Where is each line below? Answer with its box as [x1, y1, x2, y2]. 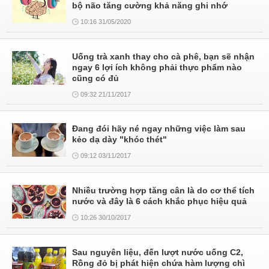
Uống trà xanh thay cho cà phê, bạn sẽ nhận [72, 52, 255, 61]
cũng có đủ [72, 73, 119, 83]
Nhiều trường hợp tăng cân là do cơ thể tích [72, 186, 255, 195]
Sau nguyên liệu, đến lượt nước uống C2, [72, 247, 243, 257]
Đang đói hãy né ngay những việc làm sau [72, 124, 246, 133]
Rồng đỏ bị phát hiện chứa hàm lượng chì [72, 258, 245, 268]
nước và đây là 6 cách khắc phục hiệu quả [72, 196, 247, 206]
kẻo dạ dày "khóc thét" [72, 134, 167, 144]
